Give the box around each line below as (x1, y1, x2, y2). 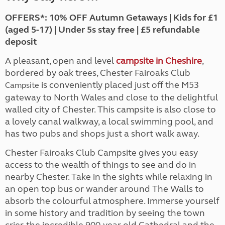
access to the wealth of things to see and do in (5, 159, 196, 171)
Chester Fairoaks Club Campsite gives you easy (5, 147, 198, 159)
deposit (5, 36, 37, 48)
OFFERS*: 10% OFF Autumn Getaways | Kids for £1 (5, 12, 218, 24)
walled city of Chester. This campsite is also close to (5, 104, 216, 116)
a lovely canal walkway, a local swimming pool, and (5, 116, 213, 128)
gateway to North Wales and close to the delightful (5, 92, 218, 103)
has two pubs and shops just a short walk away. (5, 128, 199, 140)
